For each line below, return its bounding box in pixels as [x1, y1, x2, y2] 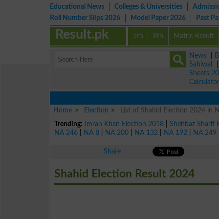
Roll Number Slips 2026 [50, 14, 120, 22]
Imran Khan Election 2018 [85, 120, 164, 128]
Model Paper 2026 [131, 14, 186, 22]
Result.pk [55, 28, 109, 41]
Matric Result [174, 32, 214, 40]
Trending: [54, 120, 83, 128]
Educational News [50, 3, 104, 10]
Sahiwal [189, 61, 212, 68]
